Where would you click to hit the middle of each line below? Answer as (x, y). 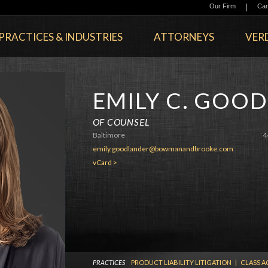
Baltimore (109, 135)
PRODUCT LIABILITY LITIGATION (181, 262)
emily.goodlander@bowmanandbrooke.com (163, 149)
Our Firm (222, 6)
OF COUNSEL (121, 122)
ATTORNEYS (184, 37)
